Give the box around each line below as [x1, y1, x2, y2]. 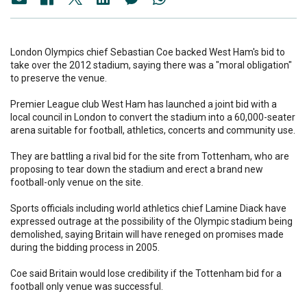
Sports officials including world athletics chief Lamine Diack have [10, 203, 286, 214]
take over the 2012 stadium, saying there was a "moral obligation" [10, 60, 292, 71]
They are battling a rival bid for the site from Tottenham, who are [10, 151, 289, 162]
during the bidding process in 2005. [10, 242, 160, 254]
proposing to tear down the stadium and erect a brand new [10, 164, 263, 175]
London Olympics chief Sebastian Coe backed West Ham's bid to [10, 47, 285, 58]
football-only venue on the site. [10, 177, 143, 188]
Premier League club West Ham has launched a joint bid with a [10, 99, 277, 110]
